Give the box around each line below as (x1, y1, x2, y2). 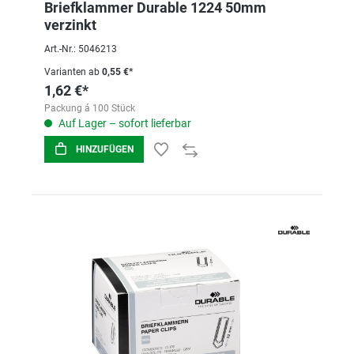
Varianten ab (44, 66, 100, 77)
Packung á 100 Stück (44, 103, 135, 114)
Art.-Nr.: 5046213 (44, 43, 117, 55)
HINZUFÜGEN (76, 144, 134, 155)
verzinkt (44, 17, 96, 33)
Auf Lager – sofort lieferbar (56, 117, 191, 130)
